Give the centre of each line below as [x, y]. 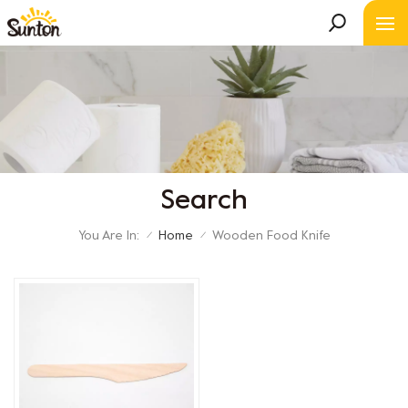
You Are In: [108, 236]
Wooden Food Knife [271, 237]
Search [204, 201]
